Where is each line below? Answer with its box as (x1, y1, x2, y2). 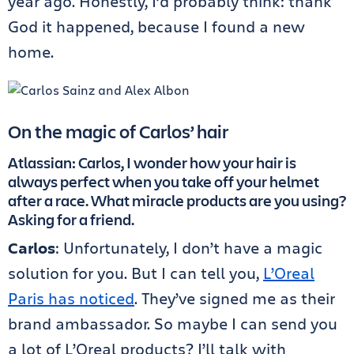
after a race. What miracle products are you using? (8, 189, 346, 211)
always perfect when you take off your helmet (8, 170, 319, 192)
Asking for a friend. (8, 208, 134, 230)
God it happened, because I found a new (8, 15, 305, 37)
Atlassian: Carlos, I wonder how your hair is (8, 151, 296, 173)
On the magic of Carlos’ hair (8, 118, 228, 144)
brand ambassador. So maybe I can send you (8, 312, 337, 334)
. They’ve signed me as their (134, 287, 335, 309)
